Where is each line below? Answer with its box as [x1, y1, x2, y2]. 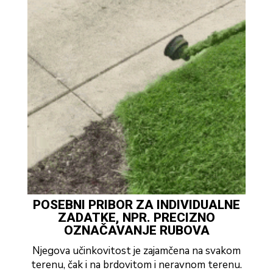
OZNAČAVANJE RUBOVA [63, 222, 210, 238]
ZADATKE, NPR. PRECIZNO [58, 210, 215, 225]
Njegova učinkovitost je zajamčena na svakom [32, 243, 241, 258]
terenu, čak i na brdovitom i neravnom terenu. [31, 257, 242, 272]
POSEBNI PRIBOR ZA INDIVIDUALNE [33, 197, 240, 212]
